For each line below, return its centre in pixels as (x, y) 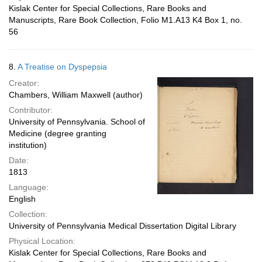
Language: (29, 187)
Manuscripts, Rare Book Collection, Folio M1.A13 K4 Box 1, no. (125, 20)
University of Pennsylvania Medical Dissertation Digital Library (123, 226)
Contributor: (31, 110)
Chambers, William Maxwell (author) (76, 95)
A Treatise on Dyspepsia (62, 67)
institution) (28, 145)
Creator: (24, 83)
